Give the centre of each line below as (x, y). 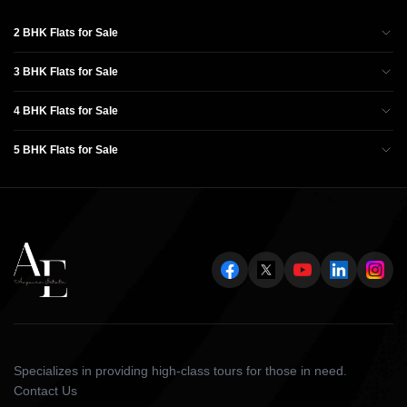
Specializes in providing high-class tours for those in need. (180, 370)
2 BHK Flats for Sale (66, 32)
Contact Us (45, 390)
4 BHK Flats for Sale (66, 110)
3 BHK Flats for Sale (66, 71)
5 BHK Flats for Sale (66, 149)
